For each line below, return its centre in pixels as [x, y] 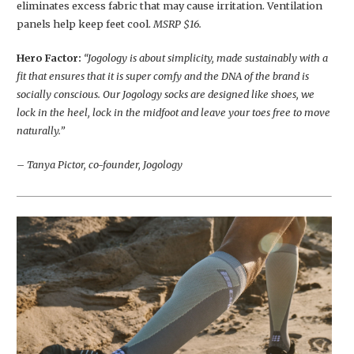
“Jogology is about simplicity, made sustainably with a [206, 58]
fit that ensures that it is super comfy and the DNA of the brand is [163, 76]
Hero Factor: [49, 58]
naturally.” [41, 131]
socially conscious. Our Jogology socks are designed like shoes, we [166, 94]
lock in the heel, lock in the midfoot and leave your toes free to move [173, 113]
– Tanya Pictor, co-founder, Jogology [100, 165]
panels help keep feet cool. [85, 24]
